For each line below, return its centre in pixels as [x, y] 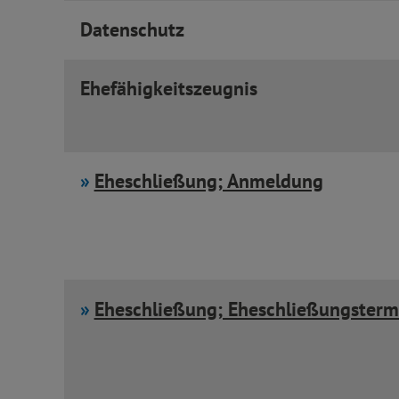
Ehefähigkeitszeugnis [168, 88]
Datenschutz [132, 30]
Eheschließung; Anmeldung [208, 181]
